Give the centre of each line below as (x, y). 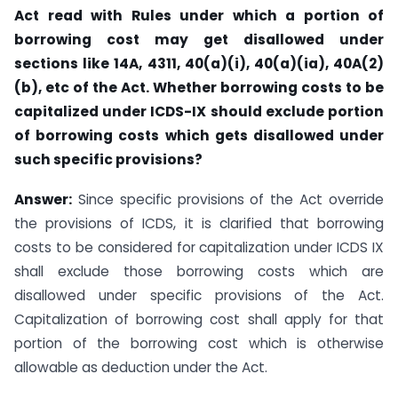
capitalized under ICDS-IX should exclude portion (199, 112)
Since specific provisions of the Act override (228, 200)
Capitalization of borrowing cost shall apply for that (199, 320)
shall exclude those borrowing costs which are (199, 272)
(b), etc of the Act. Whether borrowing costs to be (199, 88)
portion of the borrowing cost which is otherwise (199, 344)
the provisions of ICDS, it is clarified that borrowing (199, 224)
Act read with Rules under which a (159, 16)
